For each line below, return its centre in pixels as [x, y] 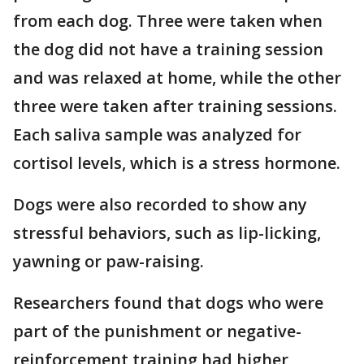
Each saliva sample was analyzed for [157, 134]
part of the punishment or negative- [157, 331]
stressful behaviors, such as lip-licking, [167, 233]
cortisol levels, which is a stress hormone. [177, 163]
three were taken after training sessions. [175, 106]
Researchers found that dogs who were [168, 303]
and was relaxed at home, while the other [177, 78]
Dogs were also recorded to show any [160, 204]
